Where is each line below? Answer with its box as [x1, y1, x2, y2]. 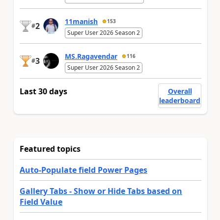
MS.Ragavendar [65, 51, 117, 61]
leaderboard [159, 95, 200, 105]
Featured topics [20, 143, 81, 154]
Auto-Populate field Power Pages [20, 164, 147, 175]
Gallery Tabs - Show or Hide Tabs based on [20, 185, 182, 196]
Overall [167, 86, 192, 96]
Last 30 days [20, 85, 67, 97]
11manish [65, 16, 98, 26]
